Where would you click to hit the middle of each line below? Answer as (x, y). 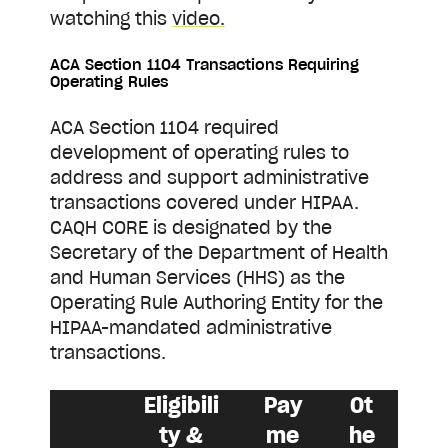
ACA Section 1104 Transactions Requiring (204, 63)
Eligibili (181, 405)
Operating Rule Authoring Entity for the (216, 303)
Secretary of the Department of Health (219, 253)
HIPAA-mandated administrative (191, 328)
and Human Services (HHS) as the (197, 278)
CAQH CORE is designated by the (191, 228)
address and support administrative (209, 178)
